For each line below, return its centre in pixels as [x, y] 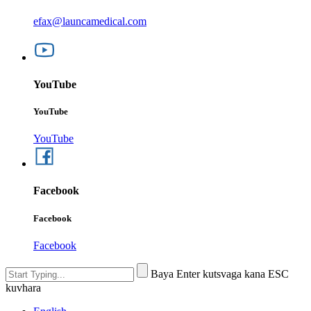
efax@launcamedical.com [90, 21]
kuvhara [23, 287]
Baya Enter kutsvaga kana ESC [220, 274]
